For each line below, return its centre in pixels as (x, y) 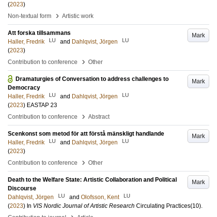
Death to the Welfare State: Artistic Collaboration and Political (92, 180)
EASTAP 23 (42, 105)
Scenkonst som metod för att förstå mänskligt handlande (86, 134)
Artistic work (78, 16)
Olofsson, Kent (100, 197)
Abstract (99, 117)
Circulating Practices (163, 206)
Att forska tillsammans (39, 33)
